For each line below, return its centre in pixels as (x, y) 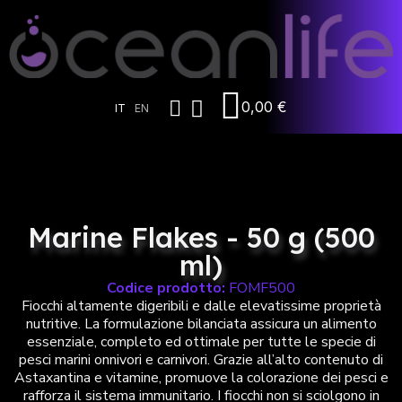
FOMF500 (262, 288)
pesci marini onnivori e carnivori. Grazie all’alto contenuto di (201, 360)
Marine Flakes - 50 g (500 (201, 238)
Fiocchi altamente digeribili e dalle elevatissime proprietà (201, 306)
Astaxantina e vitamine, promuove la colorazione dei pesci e (201, 378)
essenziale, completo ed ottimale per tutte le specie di (201, 342)
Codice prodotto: (166, 288)
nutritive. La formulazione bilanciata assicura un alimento (201, 324)
